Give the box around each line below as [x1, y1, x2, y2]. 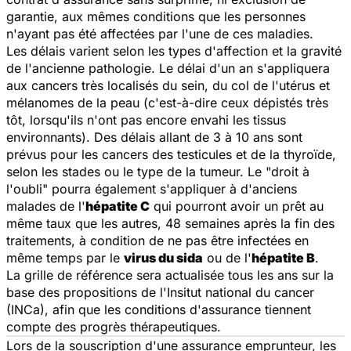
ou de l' [203, 249, 251, 266]
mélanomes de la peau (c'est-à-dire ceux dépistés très [6, 94, 328, 110]
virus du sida [124, 249, 203, 266]
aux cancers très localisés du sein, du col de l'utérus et [6, 77, 330, 93]
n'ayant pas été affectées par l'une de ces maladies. [6, 25, 313, 42]
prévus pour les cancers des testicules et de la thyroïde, [6, 146, 336, 162]
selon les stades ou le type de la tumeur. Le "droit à [6, 163, 309, 179]
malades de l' [6, 197, 85, 214]
